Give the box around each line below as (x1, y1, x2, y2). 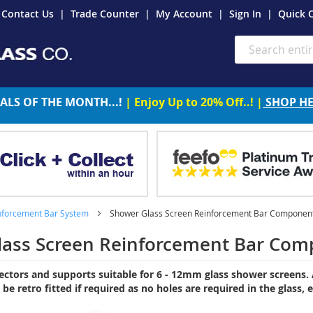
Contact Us (1, 7, 54, 20)
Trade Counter (71, 7, 139, 20)
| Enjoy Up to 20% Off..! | (125, 94, 263, 110)
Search (233, 50, 265, 64)
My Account (156, 7, 212, 20)
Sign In (229, 7, 261, 20)
